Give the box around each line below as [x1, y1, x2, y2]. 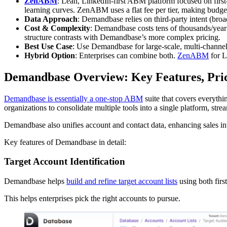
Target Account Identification [4, 156, 125, 167]
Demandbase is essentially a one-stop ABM [4, 94, 143, 103]
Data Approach [24, 14, 78, 23]
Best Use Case [24, 42, 72, 51]
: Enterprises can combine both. [75, 51, 177, 60]
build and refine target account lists [66, 177, 177, 186]
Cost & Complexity [24, 23, 90, 32]
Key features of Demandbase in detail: [4, 137, 126, 146]
